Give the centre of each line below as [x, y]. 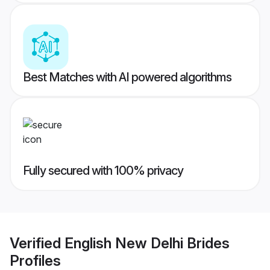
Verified [37, 243]
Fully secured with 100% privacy [103, 171]
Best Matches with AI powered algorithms [127, 77]
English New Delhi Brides [147, 243]
